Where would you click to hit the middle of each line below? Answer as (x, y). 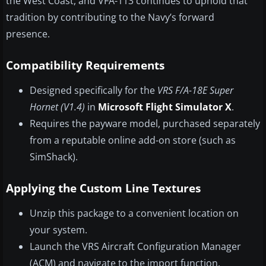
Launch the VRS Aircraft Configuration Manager (135, 247)
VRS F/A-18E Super (195, 91)
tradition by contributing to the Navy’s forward (110, 18)
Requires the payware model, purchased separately (145, 124)
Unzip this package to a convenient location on (134, 213)
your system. (58, 230)
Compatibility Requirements (85, 66)
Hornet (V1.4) (57, 107)
